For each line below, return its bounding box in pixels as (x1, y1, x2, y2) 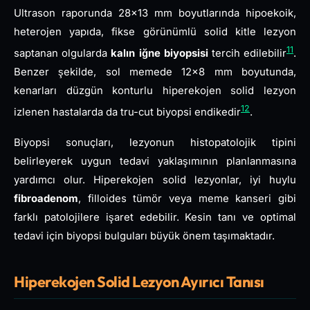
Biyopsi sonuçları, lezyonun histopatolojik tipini (14, 136, 296, 149)
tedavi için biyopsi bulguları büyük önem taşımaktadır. (14, 230, 275, 243)
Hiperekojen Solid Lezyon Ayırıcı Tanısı (14, 272, 264, 292)
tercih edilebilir (208, 46, 287, 60)
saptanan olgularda (14, 46, 111, 60)
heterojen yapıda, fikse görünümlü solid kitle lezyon (14, 26, 296, 38)
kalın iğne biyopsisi (111, 46, 208, 60)
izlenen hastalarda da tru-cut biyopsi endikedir (14, 105, 241, 118)
